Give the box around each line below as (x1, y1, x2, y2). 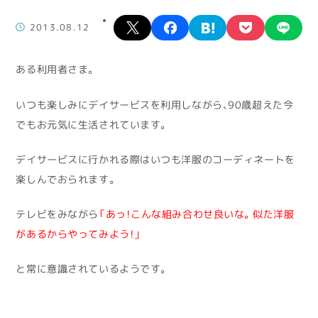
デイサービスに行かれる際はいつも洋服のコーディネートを (16, 154, 295, 165)
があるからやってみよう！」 (16, 229, 141, 240)
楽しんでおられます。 (16, 174, 118, 185)
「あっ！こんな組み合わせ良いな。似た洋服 (98, 209, 295, 220)
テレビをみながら (16, 209, 99, 220)
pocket (264, 15, 295, 26)
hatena (226, 15, 260, 26)
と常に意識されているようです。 (16, 264, 169, 275)
